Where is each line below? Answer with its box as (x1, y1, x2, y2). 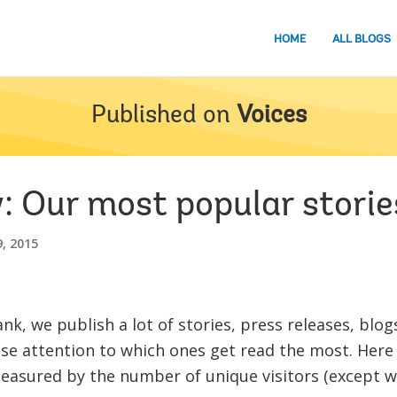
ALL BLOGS (332, 33, 391, 45)
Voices (236, 104, 307, 128)
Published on (90, 104, 230, 128)
